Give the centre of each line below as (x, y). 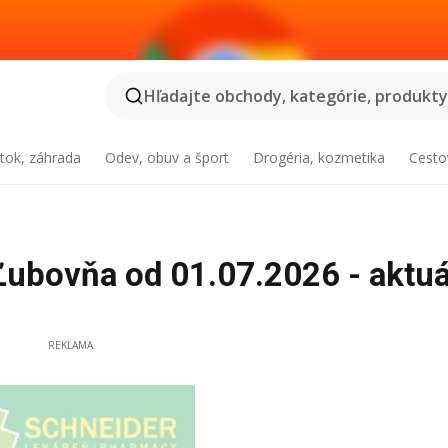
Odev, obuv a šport (167, 157)
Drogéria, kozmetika (318, 157)
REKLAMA (70, 345)
